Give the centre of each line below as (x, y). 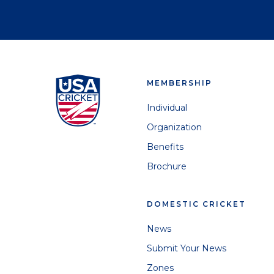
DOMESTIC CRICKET (196, 204)
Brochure (167, 167)
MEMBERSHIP (180, 83)
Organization (174, 128)
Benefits (165, 147)
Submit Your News (187, 249)
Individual (167, 108)
